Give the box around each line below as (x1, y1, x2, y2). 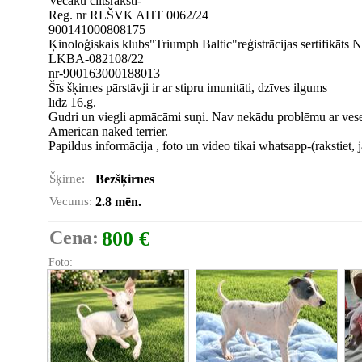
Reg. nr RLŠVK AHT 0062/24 (48, 8, 208, 22)
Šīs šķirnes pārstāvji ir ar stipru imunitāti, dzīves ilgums (48, 81, 327, 95)
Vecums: (49, 195, 92, 208)
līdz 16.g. (48, 95, 96, 109)
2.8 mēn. (95, 195, 141, 208)
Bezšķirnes (95, 172, 154, 186)
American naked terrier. (48, 124, 168, 138)
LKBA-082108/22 (48, 52, 144, 65)
